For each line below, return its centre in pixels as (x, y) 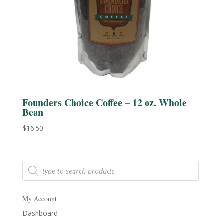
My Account (39, 199)
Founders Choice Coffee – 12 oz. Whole (104, 102)
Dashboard (40, 213)
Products (36, 164)
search (32, 171)
